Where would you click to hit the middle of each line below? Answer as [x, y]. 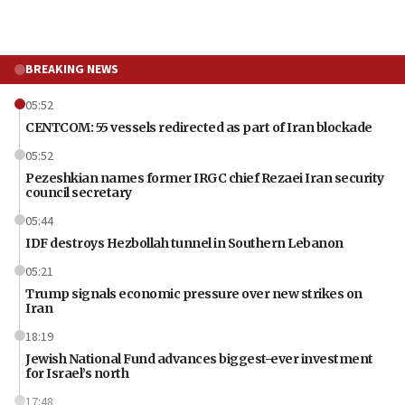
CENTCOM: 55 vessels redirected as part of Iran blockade [199, 128]
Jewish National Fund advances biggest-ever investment [199, 359]
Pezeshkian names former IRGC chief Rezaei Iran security [205, 179]
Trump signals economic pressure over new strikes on [194, 294]
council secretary [79, 193]
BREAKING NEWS [72, 70]
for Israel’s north [77, 374]
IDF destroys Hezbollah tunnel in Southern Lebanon [184, 244]
